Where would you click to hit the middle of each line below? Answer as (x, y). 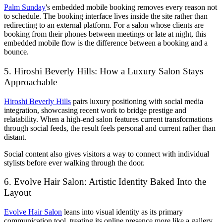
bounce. (16, 52)
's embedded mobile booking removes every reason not (131, 7)
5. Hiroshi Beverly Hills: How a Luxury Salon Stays (104, 71)
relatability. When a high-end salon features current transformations (108, 119)
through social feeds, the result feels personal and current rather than (110, 128)
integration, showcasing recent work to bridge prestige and (95, 110)
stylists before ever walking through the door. (74, 163)
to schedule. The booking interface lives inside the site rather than (106, 16)
